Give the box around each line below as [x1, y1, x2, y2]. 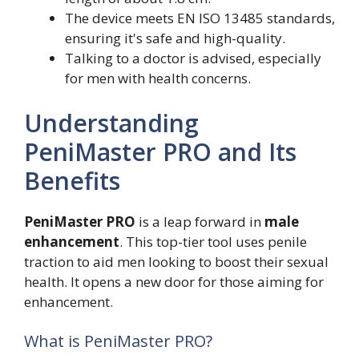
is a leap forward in [135, 212, 264, 231]
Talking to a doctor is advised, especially [65, 49, 321, 68]
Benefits [24, 163, 120, 197]
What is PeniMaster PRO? [24, 330, 212, 353]
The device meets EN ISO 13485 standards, [65, 9, 335, 28]
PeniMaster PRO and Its [24, 135, 296, 168]
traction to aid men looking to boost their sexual [24, 252, 329, 271]
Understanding [24, 106, 199, 139]
